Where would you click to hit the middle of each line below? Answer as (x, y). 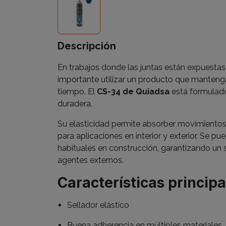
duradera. (75, 104)
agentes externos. (91, 160)
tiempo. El (77, 92)
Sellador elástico (98, 205)
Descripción (87, 46)
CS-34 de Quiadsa (133, 92)
